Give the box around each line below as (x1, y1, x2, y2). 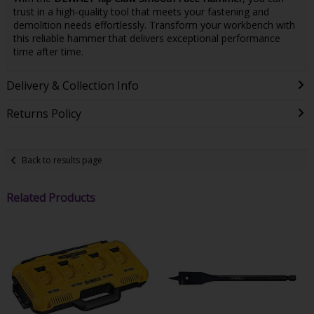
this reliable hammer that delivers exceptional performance (13, 32, 280, 46)
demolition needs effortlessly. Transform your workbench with (13, 18, 295, 32)
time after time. (13, 45, 83, 59)
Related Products (6, 190, 95, 206)
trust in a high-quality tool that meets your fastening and (13, 5, 269, 19)
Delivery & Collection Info (6, 78, 139, 94)
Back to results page (22, 153, 103, 166)
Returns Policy (6, 106, 81, 122)
